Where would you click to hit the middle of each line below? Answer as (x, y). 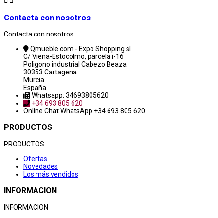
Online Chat (42, 111)
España (35, 88)
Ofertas (35, 158)
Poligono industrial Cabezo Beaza (75, 64)
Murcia (34, 80)
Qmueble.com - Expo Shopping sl (81, 49)
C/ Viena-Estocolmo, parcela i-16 (73, 57)
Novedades (41, 166)
